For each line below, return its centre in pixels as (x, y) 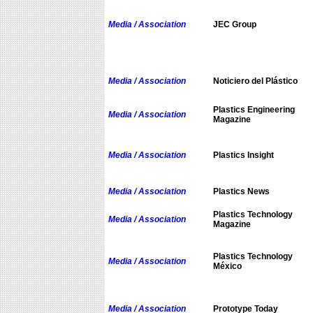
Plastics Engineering (254, 110)
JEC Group (234, 25)
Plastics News (241, 192)
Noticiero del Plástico (255, 81)
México (227, 267)
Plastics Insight (243, 155)
